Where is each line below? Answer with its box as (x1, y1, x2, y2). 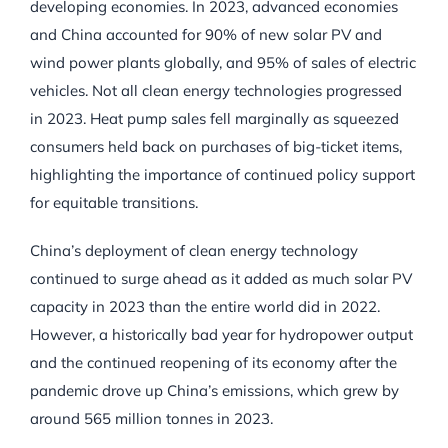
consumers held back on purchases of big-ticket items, (30, 137, 402, 157)
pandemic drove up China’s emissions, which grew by (30, 381, 399, 401)
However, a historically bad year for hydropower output (30, 325, 413, 345)
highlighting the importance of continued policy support (30, 165, 415, 185)
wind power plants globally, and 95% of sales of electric (30, 53, 416, 73)
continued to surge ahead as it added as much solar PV (30, 269, 412, 289)
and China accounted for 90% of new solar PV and (30, 25, 382, 45)
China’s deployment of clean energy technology (30, 241, 358, 261)
